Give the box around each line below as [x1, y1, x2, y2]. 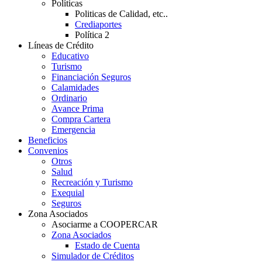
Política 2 [75, 29, 109, 40]
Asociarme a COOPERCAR [51, 219, 158, 229]
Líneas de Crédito [28, 40, 94, 50]
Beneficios [28, 135, 67, 145]
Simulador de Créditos [51, 250, 134, 261]
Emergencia [51, 124, 95, 135]
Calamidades [51, 82, 99, 92]
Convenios [28, 145, 68, 156]
